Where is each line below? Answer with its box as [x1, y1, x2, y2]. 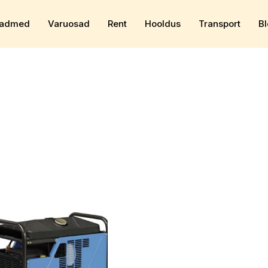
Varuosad [47, 18, 90, 29]
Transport [198, 18, 240, 29]
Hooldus [144, 18, 181, 29]
